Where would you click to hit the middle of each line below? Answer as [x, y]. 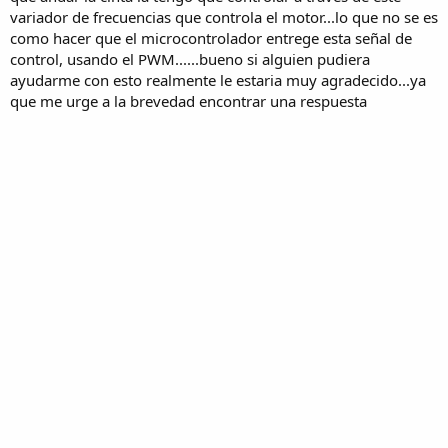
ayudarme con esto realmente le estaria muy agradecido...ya [218, 79]
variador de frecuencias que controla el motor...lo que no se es [224, 16]
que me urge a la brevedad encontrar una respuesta [188, 100]
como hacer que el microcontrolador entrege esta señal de [211, 37]
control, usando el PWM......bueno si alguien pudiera [190, 58]
